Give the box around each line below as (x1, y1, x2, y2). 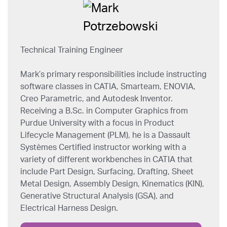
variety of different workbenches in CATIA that (20, 156, 193, 164)
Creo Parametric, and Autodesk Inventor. (20, 95, 173, 103)
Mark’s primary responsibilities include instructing (20, 70, 207, 79)
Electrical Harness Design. (20, 204, 118, 212)
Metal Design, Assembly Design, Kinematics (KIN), (20, 180, 204, 188)
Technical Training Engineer (20, 46, 123, 54)
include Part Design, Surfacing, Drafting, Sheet (20, 168, 194, 176)
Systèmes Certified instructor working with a (20, 143, 186, 152)
